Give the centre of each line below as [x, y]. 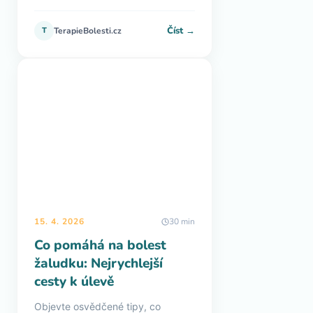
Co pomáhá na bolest [100, 245]
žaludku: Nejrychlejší [99, 263]
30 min [182, 221]
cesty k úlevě [74, 282]
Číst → [181, 30]
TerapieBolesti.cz [88, 31]
